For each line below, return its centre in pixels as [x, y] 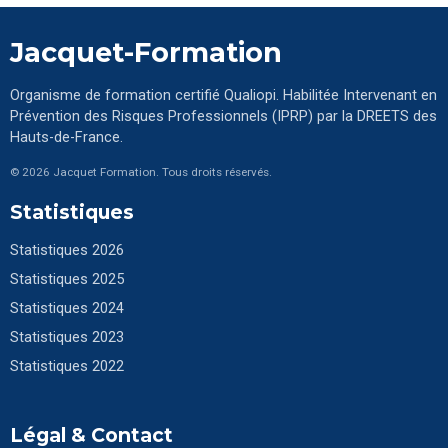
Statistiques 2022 [67, 366]
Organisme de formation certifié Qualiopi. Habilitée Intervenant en [223, 95]
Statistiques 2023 [67, 337]
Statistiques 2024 [67, 308]
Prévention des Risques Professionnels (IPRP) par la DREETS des [223, 116]
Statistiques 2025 [67, 279]
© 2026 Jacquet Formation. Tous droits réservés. [141, 172]
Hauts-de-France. [66, 137]
